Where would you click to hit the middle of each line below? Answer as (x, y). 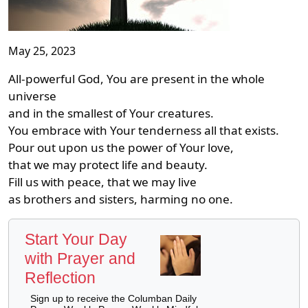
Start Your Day (76, 239)
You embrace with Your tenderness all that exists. (144, 130)
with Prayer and (80, 258)
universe (34, 96)
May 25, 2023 (42, 51)
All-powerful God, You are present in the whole (136, 78)
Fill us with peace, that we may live (104, 181)
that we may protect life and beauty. (108, 164)
